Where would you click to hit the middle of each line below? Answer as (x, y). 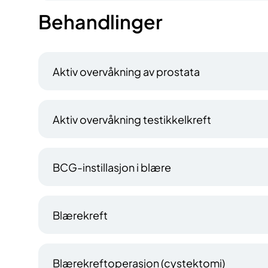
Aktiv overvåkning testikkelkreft (132, 119)
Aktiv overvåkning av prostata (126, 71)
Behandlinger (100, 22)
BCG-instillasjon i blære (112, 167)
